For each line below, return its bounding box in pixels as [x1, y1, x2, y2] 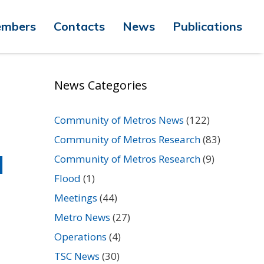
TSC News [54, 249, 100, 263]
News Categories [54, 77, 147, 93]
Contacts [54, 19, 105, 34]
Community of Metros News [54, 113, 184, 127]
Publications [173, 19, 242, 34]
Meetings [54, 191, 97, 204]
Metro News [54, 210, 110, 224]
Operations [54, 230, 107, 243]
